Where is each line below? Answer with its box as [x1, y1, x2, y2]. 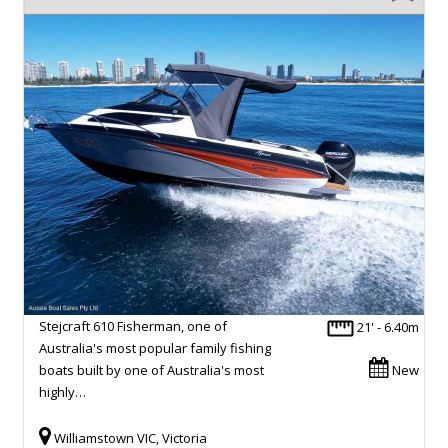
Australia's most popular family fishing [39, 338, 271, 357]
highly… [39, 382, 86, 401]
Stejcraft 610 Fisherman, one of [39, 316, 227, 335]
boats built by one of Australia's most [39, 360, 264, 379]
